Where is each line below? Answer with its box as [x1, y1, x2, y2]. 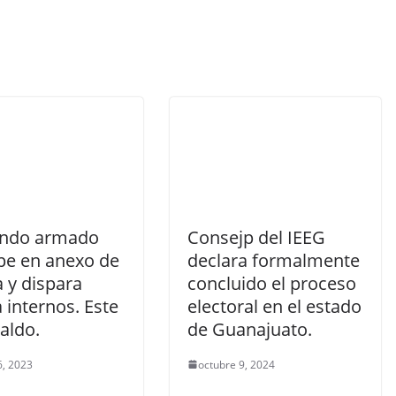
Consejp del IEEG [187, 225, 325, 249]
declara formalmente [187, 247, 360, 272]
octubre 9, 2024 [198, 356, 275, 372]
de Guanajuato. [187, 316, 312, 341]
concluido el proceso [187, 270, 356, 295]
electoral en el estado [187, 293, 362, 318]
